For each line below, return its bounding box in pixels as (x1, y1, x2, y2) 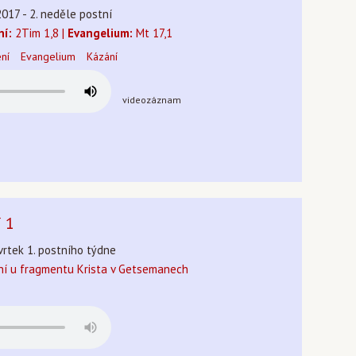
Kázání (87, 49, 118, 64)
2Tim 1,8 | (12, 25, 68, 41)
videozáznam (122, 94, 181, 106)
